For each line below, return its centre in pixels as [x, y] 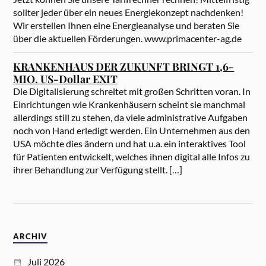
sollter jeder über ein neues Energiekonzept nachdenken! [129, 12]
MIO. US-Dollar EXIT [66, 79]
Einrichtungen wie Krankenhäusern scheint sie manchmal [129, 104]
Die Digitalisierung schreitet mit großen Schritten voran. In [132, 91]
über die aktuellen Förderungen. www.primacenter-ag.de [128, 39]
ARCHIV [31, 237]
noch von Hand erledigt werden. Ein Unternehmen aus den [132, 131]
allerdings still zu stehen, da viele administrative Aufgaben [131, 118]
